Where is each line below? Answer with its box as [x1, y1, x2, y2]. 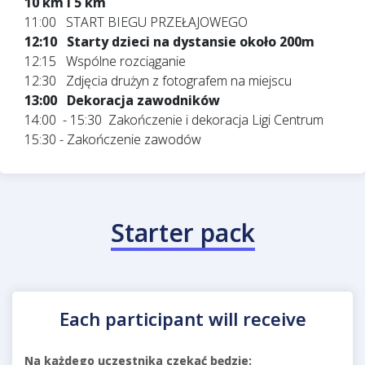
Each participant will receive [59, 306, 306, 331]
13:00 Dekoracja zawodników [24, 90, 220, 109]
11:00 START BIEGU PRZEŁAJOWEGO [24, 12, 248, 31]
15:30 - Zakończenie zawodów [24, 130, 201, 148]
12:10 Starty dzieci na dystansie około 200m [24, 32, 314, 51]
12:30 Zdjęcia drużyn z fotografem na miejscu [24, 71, 292, 90]
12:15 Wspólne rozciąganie [24, 51, 186, 70]
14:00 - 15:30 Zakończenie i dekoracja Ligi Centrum [24, 110, 323, 129]
